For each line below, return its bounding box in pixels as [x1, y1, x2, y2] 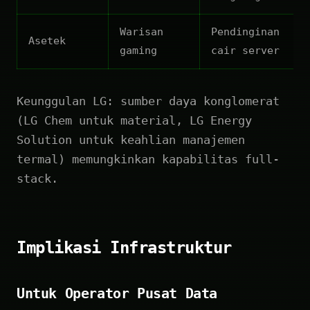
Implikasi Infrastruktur [17, 237, 232, 257]
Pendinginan [211, 25, 280, 38]
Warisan [120, 25, 163, 38]
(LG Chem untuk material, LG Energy [17, 113, 252, 127]
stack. [17, 171, 58, 185]
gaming [120, 44, 157, 57]
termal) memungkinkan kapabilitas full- [17, 152, 280, 166]
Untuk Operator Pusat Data [17, 284, 217, 302]
